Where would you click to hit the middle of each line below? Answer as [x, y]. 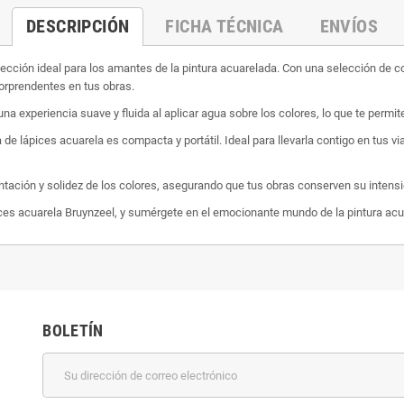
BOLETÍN [73, 331]
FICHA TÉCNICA [225, 26]
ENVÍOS [349, 26]
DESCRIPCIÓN [78, 26]
